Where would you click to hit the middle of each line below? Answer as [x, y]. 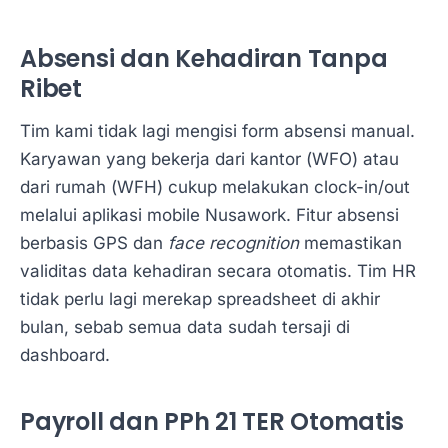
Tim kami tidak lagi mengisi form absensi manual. [217, 131]
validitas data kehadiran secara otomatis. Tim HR [218, 271]
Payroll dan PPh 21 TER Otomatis [212, 422]
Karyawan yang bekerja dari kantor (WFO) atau [209, 159]
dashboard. [65, 355]
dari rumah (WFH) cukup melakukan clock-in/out [215, 187]
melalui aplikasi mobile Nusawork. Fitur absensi [209, 215]
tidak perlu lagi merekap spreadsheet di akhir [200, 299]
